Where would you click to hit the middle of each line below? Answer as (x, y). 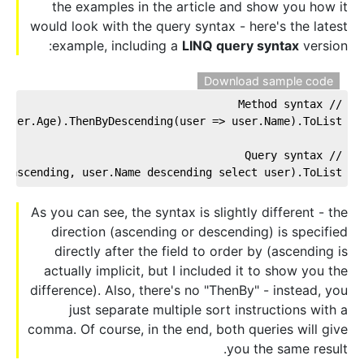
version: (323, 45)
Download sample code (269, 81)
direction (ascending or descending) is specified (199, 232)
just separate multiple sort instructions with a (208, 310)
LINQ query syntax (240, 45)
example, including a (117, 45)
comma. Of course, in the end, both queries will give (188, 329)
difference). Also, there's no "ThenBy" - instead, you (189, 290)
